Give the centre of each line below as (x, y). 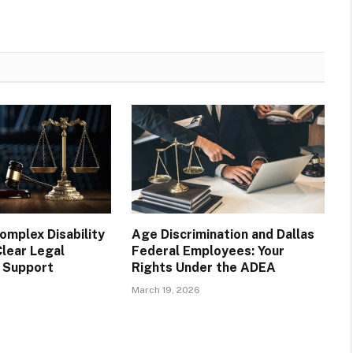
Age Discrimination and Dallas (223, 235)
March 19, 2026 (165, 290)
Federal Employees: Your (208, 251)
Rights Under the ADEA (203, 268)
